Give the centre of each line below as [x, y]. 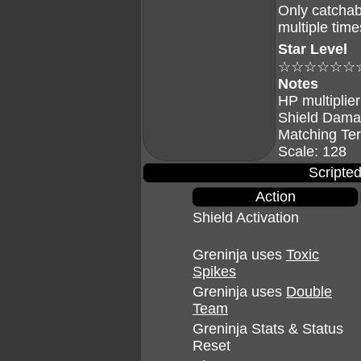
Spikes [214, 272]
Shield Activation [246, 218]
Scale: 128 [312, 151]
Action [275, 197]
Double [309, 292]
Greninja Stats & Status [268, 329]
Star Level [313, 49]
